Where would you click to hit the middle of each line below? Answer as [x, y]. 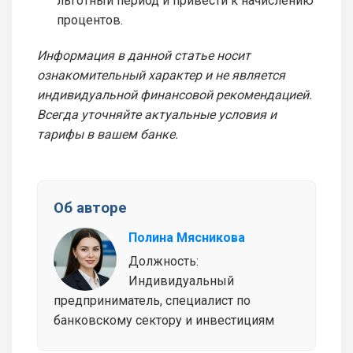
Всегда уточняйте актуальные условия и [157, 115]
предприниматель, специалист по [152, 301]
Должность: [163, 262]
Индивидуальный [181, 281]
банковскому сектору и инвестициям [164, 321]
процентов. [90, 20]
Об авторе [90, 208]
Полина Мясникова [187, 238]
